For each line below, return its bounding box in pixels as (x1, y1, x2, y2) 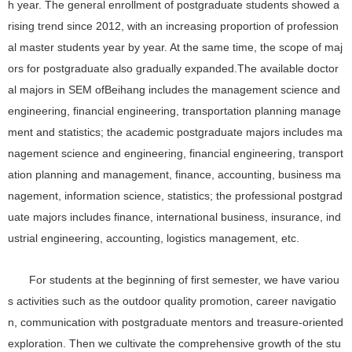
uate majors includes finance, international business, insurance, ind (8, 211, 341, 224)
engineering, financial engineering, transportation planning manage (8, 105, 341, 118)
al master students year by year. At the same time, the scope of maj (8, 42, 343, 54)
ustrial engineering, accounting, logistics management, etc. (8, 233, 299, 245)
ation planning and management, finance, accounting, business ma (8, 169, 341, 181)
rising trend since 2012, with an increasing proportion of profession (8, 20, 339, 33)
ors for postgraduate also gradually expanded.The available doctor (8, 63, 339, 75)
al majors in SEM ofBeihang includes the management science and (8, 84, 340, 97)
